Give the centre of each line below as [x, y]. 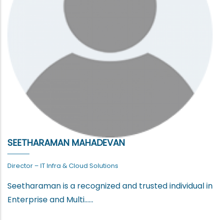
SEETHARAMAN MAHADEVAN [66, 142]
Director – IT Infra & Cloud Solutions [63, 165]
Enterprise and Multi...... [50, 199]
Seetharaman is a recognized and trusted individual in [110, 186]
